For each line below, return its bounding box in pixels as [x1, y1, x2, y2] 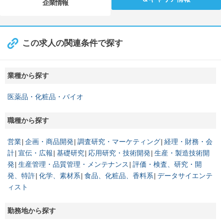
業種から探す [7, 71, 49, 79]
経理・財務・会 [164, 137, 213, 146]
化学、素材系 [39, 171, 80, 180]
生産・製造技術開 [154, 148, 210, 157]
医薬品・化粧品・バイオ [7, 92, 83, 101]
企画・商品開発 [25, 137, 74, 146]
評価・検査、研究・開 [133, 160, 202, 168]
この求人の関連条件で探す [22, 38, 123, 48]
